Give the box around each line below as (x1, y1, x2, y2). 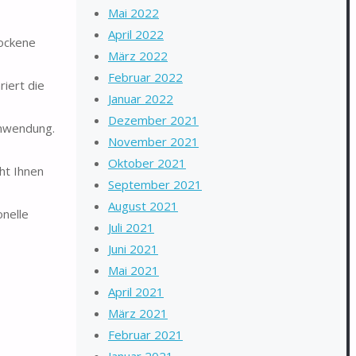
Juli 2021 (108, 219, 154, 235)
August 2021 (108, 198, 178, 214)
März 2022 (108, 48, 168, 64)
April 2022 (108, 26, 164, 42)
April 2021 (108, 284, 164, 300)
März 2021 (108, 305, 168, 321)
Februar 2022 (108, 69, 183, 85)
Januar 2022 (108, 91, 173, 106)
